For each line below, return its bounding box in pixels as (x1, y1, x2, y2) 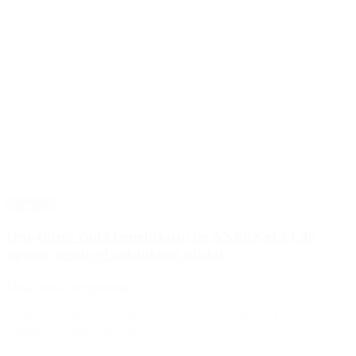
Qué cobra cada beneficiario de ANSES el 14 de (6, 228, 315, 246)
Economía (6, 199, 57, 213)
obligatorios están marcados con (6, 324, 169, 339)
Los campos (274, 310, 335, 324)
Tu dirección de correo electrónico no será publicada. (6, 310, 271, 324)
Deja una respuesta (6, 277, 130, 295)
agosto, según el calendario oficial (6, 246, 223, 263)
